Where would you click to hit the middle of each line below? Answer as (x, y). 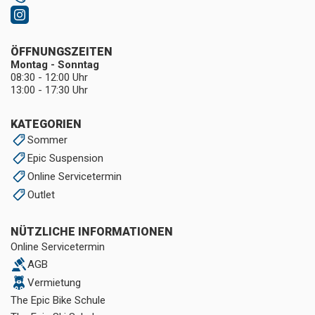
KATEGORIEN (46, 124)
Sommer (47, 140)
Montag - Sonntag (55, 65)
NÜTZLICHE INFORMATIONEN (92, 232)
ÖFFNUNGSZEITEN (62, 52)
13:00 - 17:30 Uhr (49, 90)
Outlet (41, 195)
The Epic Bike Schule (58, 300)
